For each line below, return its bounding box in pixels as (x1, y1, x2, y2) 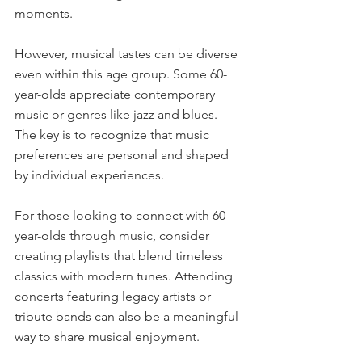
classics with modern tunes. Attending (15, 267, 236, 284)
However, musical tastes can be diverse (15, 45, 241, 61)
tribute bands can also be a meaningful (15, 308, 242, 324)
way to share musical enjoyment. (15, 328, 200, 344)
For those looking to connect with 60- (15, 207, 229, 223)
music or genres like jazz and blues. (15, 106, 221, 122)
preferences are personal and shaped (15, 146, 232, 162)
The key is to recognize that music (15, 126, 213, 142)
